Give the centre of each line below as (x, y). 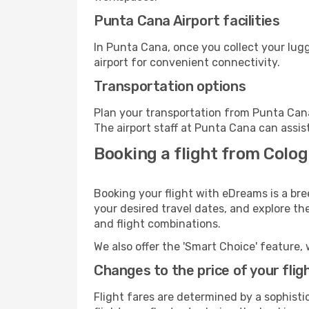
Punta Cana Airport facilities (187, 21)
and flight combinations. (157, 224)
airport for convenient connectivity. (187, 62)
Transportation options (170, 86)
